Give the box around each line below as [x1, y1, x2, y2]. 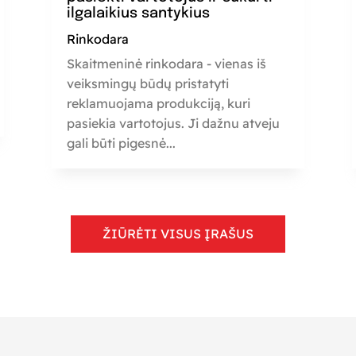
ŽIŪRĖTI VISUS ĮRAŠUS [103, 226, 253, 242]
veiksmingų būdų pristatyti [66, 75, 229, 91]
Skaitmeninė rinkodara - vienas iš [66, 55, 266, 72]
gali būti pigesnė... [66, 134, 176, 151]
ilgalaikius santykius [66, 6, 210, 21]
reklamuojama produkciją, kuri [66, 95, 250, 111]
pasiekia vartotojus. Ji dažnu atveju [66, 114, 280, 131]
